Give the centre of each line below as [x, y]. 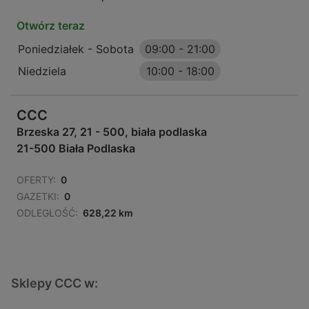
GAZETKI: [38, 197]
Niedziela [42, 71]
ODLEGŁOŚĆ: [47, 213]
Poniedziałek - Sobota [76, 49]
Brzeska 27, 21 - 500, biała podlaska [112, 132]
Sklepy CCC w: [54, 283]
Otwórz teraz [51, 26]
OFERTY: [36, 180]
